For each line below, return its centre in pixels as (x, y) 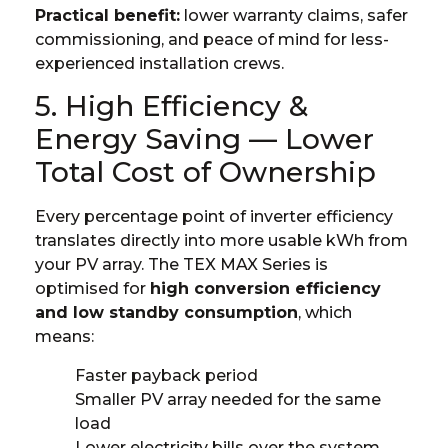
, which (325, 313)
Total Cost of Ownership (205, 172)
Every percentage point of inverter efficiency (214, 217)
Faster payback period (166, 375)
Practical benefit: (107, 15)
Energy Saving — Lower (204, 139)
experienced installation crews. (159, 63)
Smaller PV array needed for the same (228, 399)
